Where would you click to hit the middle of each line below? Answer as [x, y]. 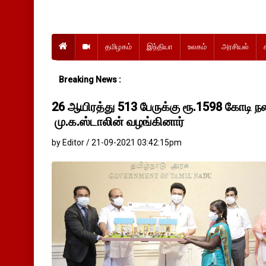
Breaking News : [90, 80]
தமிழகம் [118, 47]
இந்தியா [160, 47]
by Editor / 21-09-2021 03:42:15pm [117, 142]
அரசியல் [235, 47]
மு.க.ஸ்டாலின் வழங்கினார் [118, 122]
